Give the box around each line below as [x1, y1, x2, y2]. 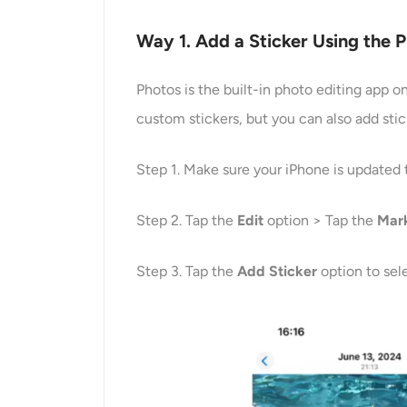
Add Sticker [237, 263, 318, 281]
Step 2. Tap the [136, 212, 238, 230]
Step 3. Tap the [136, 263, 238, 281]
